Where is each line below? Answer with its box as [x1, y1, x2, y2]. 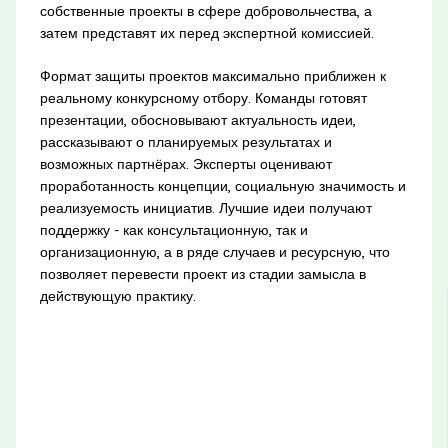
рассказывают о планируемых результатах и [39, 132, 332, 151]
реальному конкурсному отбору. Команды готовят [39, 88, 367, 107]
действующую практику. [39, 286, 196, 305]
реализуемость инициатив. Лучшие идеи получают [39, 198, 372, 217]
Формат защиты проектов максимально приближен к [39, 66, 386, 85]
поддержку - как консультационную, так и [39, 220, 308, 239]
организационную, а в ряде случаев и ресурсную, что [39, 242, 390, 261]
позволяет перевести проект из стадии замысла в [39, 264, 366, 283]
